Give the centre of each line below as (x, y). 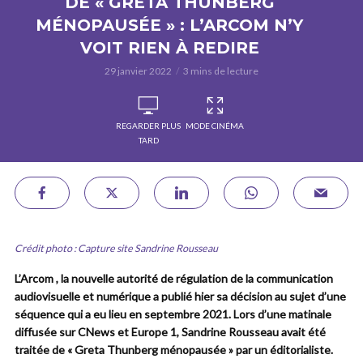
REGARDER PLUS (148, 126)
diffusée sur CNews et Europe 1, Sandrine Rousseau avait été (170, 332)
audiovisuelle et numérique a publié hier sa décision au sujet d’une (180, 296)
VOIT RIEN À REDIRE (169, 48)
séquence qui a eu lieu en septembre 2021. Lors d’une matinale (173, 314)
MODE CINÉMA (215, 126)
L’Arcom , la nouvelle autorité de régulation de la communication (174, 278)
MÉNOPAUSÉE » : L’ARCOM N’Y (169, 25)
